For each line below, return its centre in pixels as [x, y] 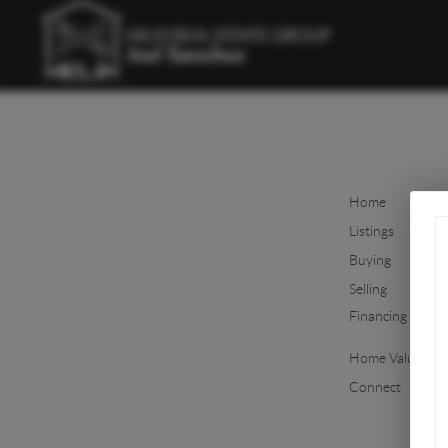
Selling [367, 288]
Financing [377, 315]
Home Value [385, 357]
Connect [374, 386]
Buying [369, 259]
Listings [371, 230]
